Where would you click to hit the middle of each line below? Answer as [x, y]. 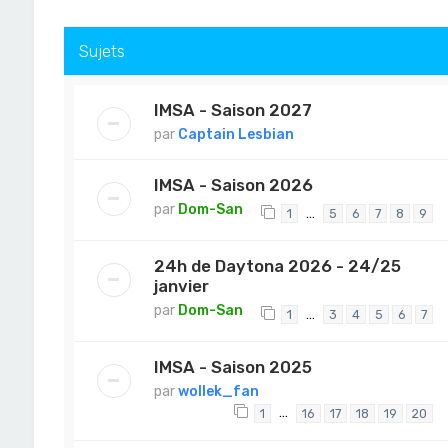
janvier [181, 286]
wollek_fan [218, 392]
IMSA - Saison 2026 [233, 184]
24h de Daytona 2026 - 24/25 [277, 266]
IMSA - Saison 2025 [232, 367]
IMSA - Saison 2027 [232, 109]
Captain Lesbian [235, 134]
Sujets [101, 50]
